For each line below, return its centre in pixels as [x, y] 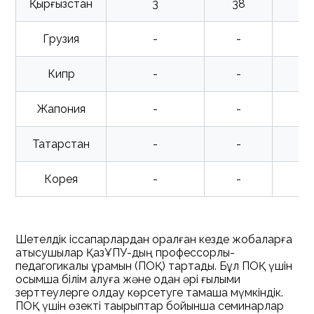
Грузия [61, 39]
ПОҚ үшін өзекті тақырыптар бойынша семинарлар [150, 306]
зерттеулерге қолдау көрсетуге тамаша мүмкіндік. [150, 293]
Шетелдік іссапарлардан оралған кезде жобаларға [154, 239]
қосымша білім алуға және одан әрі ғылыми [128, 279]
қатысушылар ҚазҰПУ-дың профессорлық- [125, 253]
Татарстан [61, 144]
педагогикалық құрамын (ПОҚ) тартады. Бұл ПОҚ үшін [154, 266]
